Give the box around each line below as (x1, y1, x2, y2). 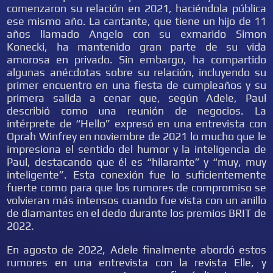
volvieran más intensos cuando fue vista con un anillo (7, 194, 266, 207)
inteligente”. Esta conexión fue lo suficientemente (7, 168, 266, 181)
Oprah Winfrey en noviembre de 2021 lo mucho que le (7, 130, 266, 143)
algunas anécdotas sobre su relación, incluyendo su (7, 66, 266, 79)
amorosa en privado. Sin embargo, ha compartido (7, 53, 266, 66)
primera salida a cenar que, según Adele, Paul (7, 91, 266, 104)
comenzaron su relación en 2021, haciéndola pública (7, 2, 266, 15)
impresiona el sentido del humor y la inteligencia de (7, 143, 266, 155)
